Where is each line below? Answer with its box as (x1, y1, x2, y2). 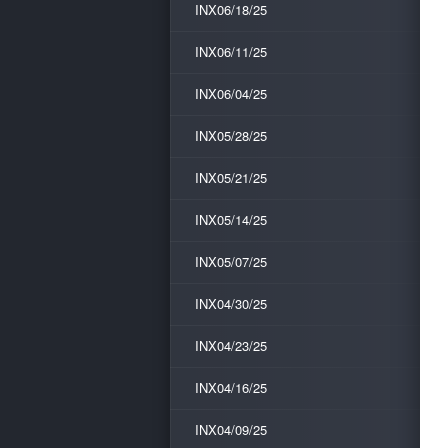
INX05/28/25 (195, 126, 267, 145)
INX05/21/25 (195, 168, 267, 187)
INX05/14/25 (195, 210, 267, 229)
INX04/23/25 (195, 336, 267, 355)
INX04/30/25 (195, 294, 267, 313)
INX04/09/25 (195, 420, 267, 439)
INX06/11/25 (195, 42, 267, 61)
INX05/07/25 (195, 252, 267, 271)
